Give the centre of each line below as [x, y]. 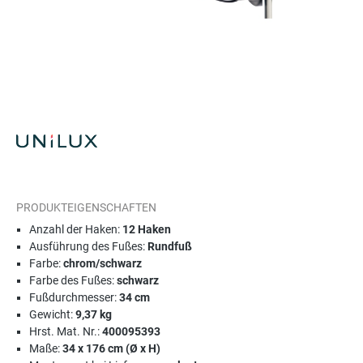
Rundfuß [170, 246]
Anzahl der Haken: [76, 229]
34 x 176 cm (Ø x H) [111, 348]
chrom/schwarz [102, 263]
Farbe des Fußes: [73, 280]
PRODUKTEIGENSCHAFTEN [86, 207]
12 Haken [147, 229]
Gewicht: [52, 314]
